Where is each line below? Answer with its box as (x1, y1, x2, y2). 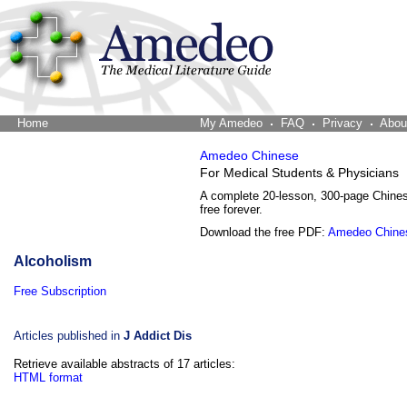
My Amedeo (200, 116, 263, 130)
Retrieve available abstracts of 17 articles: (14, 357, 235, 371)
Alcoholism (14, 253, 92, 269)
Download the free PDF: (200, 225, 328, 239)
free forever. (200, 203, 263, 216)
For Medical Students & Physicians (200, 166, 399, 180)
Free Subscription (14, 284, 106, 298)
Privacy (323, 116, 362, 130)
